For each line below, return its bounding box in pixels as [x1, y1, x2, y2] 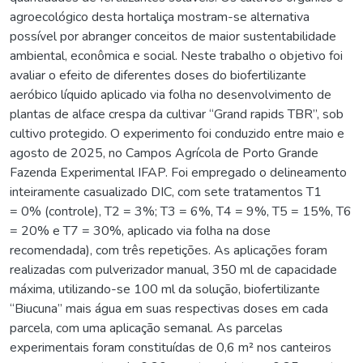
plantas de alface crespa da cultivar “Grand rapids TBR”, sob [10, 105, 344, 123]
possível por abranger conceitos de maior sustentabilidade [10, 27, 336, 45]
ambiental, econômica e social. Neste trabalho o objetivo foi [10, 46, 343, 65]
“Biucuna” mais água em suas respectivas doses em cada [10, 299, 328, 318]
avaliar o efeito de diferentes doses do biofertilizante [10, 66, 306, 84]
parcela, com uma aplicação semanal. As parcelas [10, 318, 283, 337]
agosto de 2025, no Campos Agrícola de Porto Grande [10, 143, 318, 162]
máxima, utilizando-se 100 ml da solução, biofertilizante [10, 280, 320, 298]
